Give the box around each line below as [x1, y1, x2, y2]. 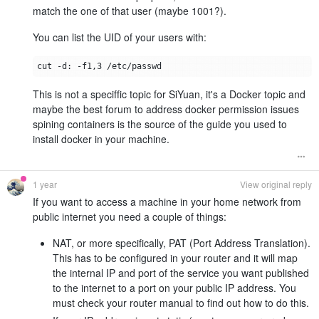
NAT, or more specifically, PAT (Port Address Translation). [53, 236, 310, 251]
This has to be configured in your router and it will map [53, 251, 298, 266]
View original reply [240, 178, 312, 191]
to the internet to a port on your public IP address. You [53, 281, 296, 296]
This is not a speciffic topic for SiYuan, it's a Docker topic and [33, 87, 305, 102]
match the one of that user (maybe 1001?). [33, 4, 226, 19]
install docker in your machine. [33, 132, 169, 147]
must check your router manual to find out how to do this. [53, 296, 309, 310]
